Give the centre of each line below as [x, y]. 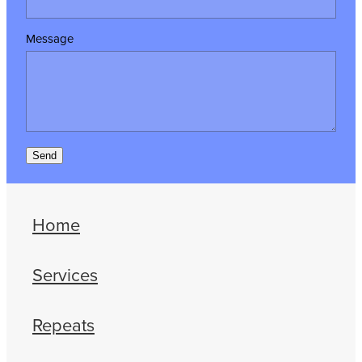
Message [50, 38]
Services [65, 274]
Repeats [63, 324]
